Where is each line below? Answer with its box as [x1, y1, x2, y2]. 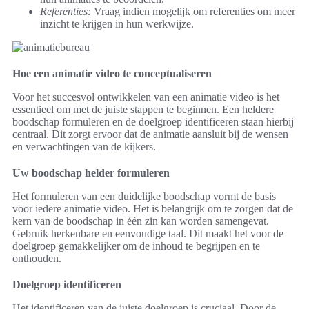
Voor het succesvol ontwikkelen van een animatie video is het [12, 91, 279, 103]
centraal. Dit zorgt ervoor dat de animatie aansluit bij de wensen [12, 128, 288, 141]
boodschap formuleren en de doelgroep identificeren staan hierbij [12, 116, 294, 128]
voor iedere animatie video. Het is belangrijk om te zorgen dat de [12, 203, 293, 215]
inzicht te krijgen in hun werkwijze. [40, 18, 194, 30]
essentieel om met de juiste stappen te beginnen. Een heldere [12, 103, 274, 116]
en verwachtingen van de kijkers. [12, 141, 156, 153]
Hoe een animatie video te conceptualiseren [12, 68, 212, 80]
